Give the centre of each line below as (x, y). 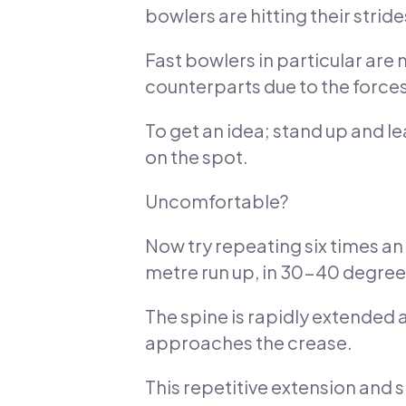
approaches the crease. (249, 343)
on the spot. (197, 157)
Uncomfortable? (217, 201)
